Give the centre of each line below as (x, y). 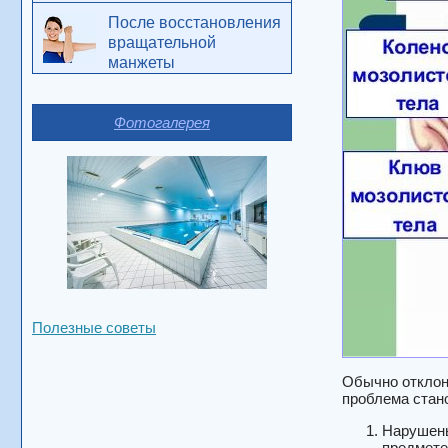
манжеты (141, 62)
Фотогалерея (162, 122)
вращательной (162, 42)
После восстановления (194, 22)
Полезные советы (94, 327)
